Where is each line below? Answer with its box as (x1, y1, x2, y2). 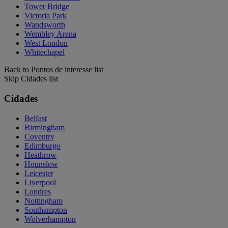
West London (24, 39, 68, 48)
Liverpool (24, 178, 56, 187)
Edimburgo (24, 141, 61, 150)
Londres (24, 187, 51, 196)
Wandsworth (24, 20, 65, 30)
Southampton (24, 205, 67, 214)
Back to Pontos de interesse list (4, 65, 103, 74)
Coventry (24, 132, 54, 141)
